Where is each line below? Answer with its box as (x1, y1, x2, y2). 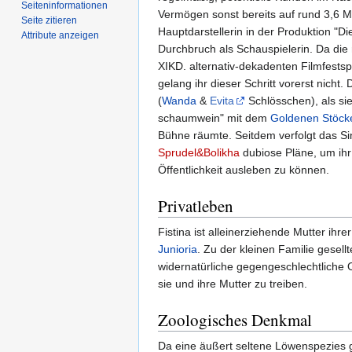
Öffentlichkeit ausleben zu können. (158, 163, 329, 177)
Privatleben (158, 195, 233, 218)
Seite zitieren (21, 14, 78, 26)
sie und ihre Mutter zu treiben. (158, 277, 307, 291)
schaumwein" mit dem (158, 112, 270, 125)
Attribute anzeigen (21, 29, 100, 41)
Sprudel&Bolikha (158, 146, 240, 159)
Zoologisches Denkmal (158, 309, 312, 332)
